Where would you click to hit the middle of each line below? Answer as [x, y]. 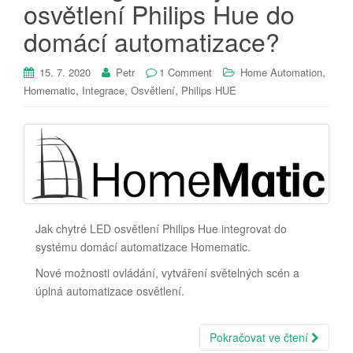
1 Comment [186, 72]
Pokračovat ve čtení [260, 337]
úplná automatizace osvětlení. [110, 290]
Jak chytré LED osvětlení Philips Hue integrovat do [161, 228]
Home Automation [281, 72]
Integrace [103, 91]
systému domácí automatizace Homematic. [143, 246]
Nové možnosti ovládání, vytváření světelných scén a [167, 272]
